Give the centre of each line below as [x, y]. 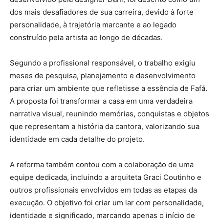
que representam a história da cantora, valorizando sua [105, 127]
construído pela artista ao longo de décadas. [86, 38]
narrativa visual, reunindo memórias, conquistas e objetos [109, 114]
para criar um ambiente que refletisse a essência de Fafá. [109, 88]
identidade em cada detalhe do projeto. [77, 139]
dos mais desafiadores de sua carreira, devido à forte [102, 12]
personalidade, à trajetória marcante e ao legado [93, 25]
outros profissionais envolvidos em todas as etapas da [103, 190]
